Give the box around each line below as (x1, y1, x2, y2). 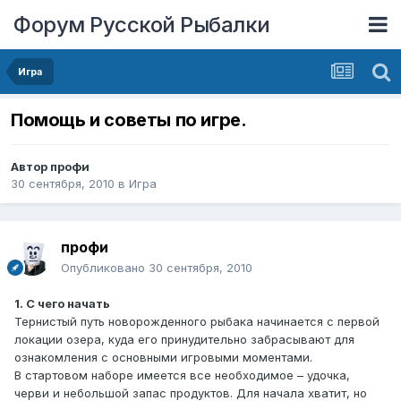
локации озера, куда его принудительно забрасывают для (14, 332, 354, 347)
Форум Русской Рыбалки (13, 11, 270, 38)
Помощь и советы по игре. (11, 109, 247, 132)
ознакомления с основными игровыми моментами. (14, 350, 312, 365)
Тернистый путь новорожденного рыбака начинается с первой (14, 314, 380, 329)
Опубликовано (61, 260, 149, 276)
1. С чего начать (14, 296, 110, 311)
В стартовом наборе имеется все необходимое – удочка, (14, 368, 350, 383)
